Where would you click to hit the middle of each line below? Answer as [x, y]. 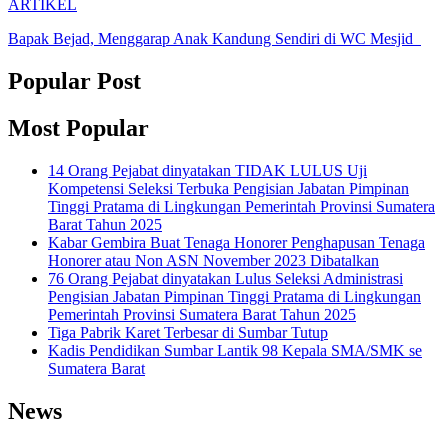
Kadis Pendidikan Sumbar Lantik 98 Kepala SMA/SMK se [235, 350]
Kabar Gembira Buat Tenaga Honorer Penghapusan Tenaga [236, 242]
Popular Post [74, 80]
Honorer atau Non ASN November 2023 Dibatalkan [213, 260]
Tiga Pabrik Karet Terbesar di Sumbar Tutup [188, 332]
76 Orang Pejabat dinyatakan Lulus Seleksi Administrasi [225, 278]
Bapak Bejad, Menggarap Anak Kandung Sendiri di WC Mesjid [214, 38]
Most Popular [78, 127]
